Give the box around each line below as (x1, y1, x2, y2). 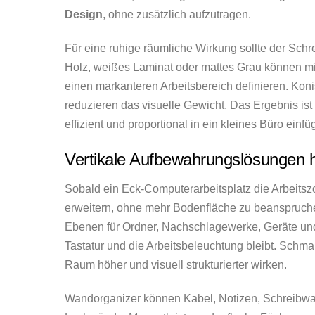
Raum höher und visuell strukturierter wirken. (65, 259, 287, 271)
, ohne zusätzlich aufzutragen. (103, 8, 251, 20)
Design (65, 8, 103, 20)
